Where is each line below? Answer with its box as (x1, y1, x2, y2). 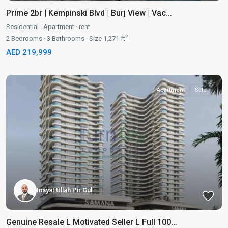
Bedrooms (10, 34, 42, 42)
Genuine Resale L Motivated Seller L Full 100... (6, 217, 177, 227)
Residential (6, 22, 39, 31)
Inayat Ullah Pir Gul (37, 186, 92, 194)
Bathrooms (50, 34, 84, 42)
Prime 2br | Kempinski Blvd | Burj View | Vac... (6, 8, 172, 18)
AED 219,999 (6, 47, 52, 57)
